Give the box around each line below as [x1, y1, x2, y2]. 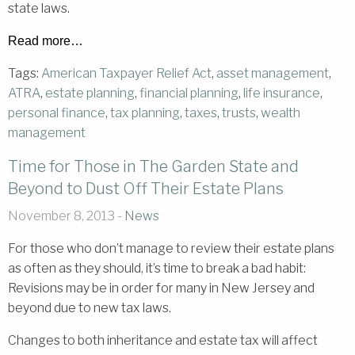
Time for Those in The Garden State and [8, 156, 299, 176]
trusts [222, 105, 256, 120]
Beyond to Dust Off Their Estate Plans [8, 178, 284, 198]
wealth [261, 105, 300, 120]
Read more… [8, 33, 83, 48]
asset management [216, 65, 329, 81]
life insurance [243, 85, 320, 101]
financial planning [139, 85, 239, 101]
